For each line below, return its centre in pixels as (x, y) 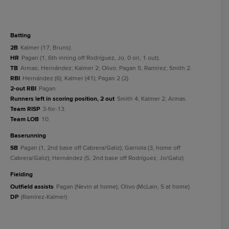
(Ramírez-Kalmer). (45, 197)
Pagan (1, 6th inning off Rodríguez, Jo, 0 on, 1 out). (91, 58)
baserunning (30, 136)
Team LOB (25, 119)
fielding (23, 175)
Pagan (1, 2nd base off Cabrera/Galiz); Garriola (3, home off (100, 148)
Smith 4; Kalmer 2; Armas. (152, 99)
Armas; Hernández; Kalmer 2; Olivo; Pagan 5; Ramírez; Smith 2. (106, 68)
